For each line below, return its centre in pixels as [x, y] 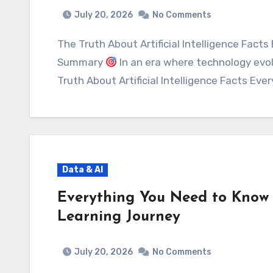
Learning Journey [119, 217]
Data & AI [83, 170]
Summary [81, 62]
